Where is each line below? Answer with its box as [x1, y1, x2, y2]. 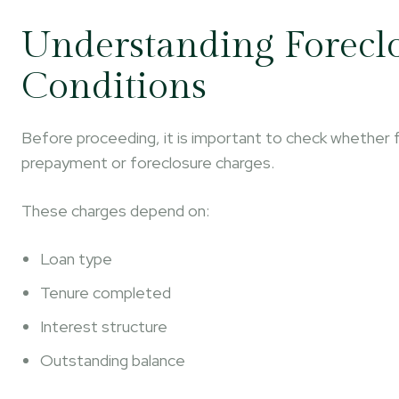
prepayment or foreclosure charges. [21, 152, 274, 173]
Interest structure [40, 316, 167, 337]
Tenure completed [40, 282, 171, 303]
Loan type [40, 248, 112, 269]
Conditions [21, 65, 207, 109]
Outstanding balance [40, 350, 185, 370]
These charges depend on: [21, 200, 209, 221]
